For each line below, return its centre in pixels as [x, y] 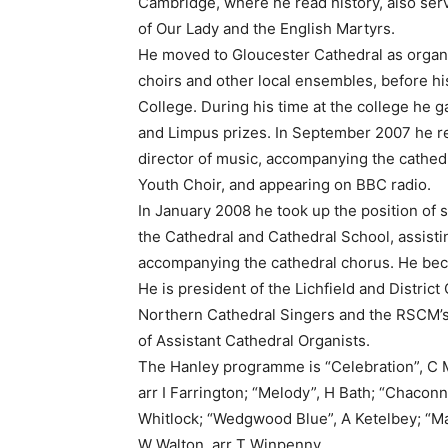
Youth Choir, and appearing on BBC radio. [284, 185]
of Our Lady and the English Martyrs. [266, 29]
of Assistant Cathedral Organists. [254, 341]
